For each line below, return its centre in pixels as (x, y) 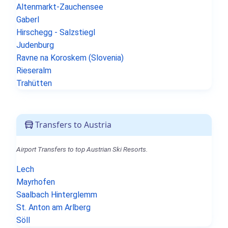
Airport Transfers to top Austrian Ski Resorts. (82, 149)
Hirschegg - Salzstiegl (56, 32)
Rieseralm (34, 70)
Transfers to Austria (72, 124)
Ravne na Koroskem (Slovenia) (70, 58)
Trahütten (34, 83)
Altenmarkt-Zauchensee (60, 7)
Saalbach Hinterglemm (57, 194)
